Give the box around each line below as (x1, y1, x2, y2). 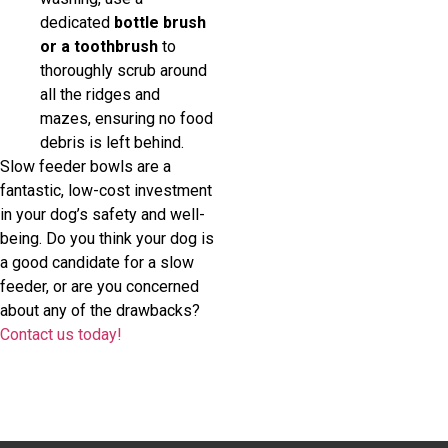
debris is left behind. (40, 132, 184, 152)
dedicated (40, 12, 114, 32)
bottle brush (114, 12, 206, 32)
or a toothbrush (40, 36, 158, 56)
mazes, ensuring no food (40, 108, 213, 128)
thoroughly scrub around (40, 60, 207, 80)
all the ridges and (40, 84, 160, 104)
